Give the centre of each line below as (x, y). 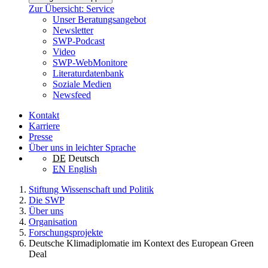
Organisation (53, 222)
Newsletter (73, 31)
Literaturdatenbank (88, 74)
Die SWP (47, 200)
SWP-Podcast (79, 41)
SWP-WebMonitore (90, 63)
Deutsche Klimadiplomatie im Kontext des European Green (141, 243)
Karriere (44, 126)
